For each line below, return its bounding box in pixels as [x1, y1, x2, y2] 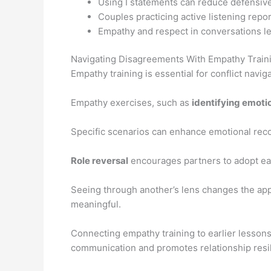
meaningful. [71, 198, 121, 211]
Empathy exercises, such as [71, 97, 192, 109]
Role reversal [71, 155, 128, 167]
